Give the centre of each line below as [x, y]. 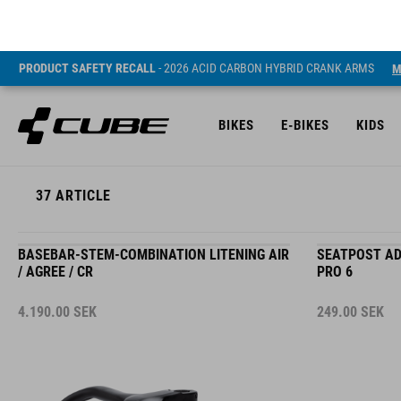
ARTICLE [81, 165]
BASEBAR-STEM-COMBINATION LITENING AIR [154, 239]
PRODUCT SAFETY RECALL [87, 17]
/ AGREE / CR [55, 256]
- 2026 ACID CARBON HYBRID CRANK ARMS [265, 17]
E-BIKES [305, 74]
